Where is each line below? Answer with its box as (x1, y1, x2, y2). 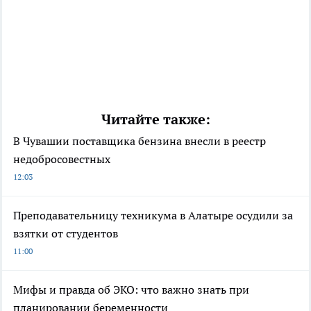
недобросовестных (13, 151, 110, 166)
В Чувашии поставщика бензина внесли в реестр (13, 133, 266, 148)
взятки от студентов (13, 226, 118, 240)
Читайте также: (101, 110, 210, 128)
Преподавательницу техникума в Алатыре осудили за (13, 208, 293, 222)
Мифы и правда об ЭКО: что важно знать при (13, 282, 249, 296)
